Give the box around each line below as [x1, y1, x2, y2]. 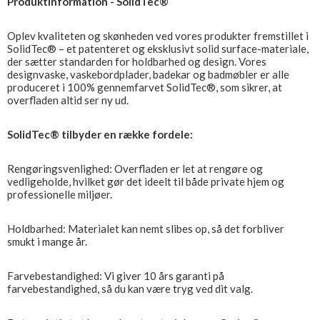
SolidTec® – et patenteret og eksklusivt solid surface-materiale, [7, 42, 309, 55]
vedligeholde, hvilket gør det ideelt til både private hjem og [7, 175, 284, 188]
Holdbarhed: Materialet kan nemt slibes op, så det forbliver [7, 222, 284, 235]
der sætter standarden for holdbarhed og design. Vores [7, 55, 266, 68]
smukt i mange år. [7, 235, 87, 248]
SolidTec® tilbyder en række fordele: [7, 128, 193, 141]
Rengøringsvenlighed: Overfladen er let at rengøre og [7, 162, 263, 175]
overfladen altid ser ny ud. [7, 94, 129, 106]
